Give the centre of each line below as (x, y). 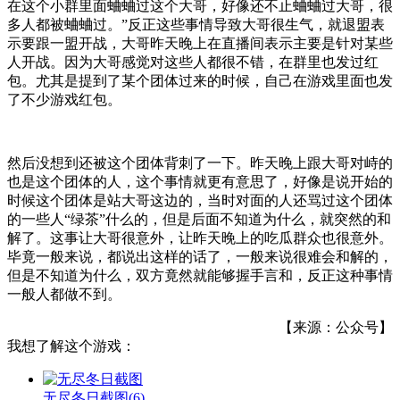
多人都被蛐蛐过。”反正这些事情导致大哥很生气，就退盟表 (196, 24)
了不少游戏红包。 (64, 99)
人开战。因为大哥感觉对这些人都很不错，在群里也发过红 (193, 62)
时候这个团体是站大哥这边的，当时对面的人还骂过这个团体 (200, 200)
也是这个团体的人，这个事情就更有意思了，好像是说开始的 (200, 181)
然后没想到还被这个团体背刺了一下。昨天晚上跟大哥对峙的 (200, 162)
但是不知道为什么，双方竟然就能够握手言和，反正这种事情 (200, 275)
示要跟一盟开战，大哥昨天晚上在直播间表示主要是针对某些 (200, 43)
